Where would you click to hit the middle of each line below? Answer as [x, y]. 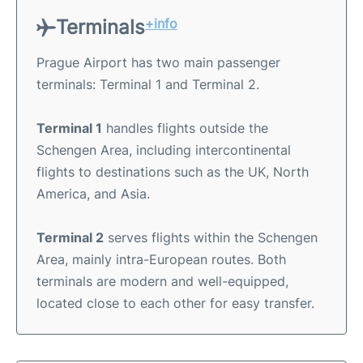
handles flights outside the [185, 128]
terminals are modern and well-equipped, [162, 281]
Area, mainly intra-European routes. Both [161, 259]
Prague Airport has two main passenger [158, 62]
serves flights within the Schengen [211, 237]
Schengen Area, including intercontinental [164, 149]
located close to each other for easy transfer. [175, 303]
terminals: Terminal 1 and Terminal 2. [148, 84]
